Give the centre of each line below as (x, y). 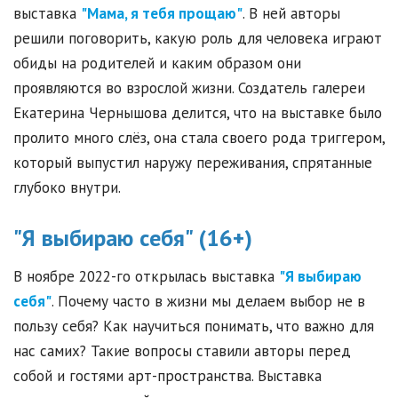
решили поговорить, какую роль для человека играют (198, 39)
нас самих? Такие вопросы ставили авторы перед (182, 351)
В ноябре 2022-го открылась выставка (146, 277)
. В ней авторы (291, 14)
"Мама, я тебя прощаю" (162, 14)
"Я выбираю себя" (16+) (133, 238)
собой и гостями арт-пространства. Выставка (167, 376)
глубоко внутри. (69, 188)
